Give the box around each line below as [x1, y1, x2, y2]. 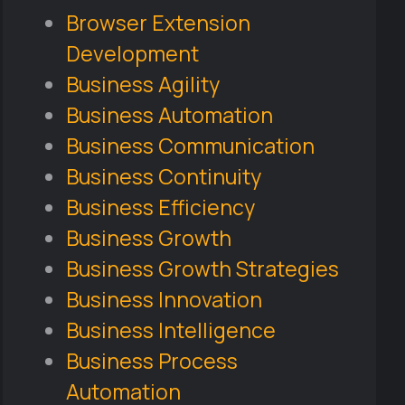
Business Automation [65, 100, 273, 129]
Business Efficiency [65, 193, 255, 221]
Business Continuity [65, 162, 261, 191]
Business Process [65, 346, 238, 375]
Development [65, 39, 199, 68]
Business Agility [65, 70, 220, 99]
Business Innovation [65, 285, 262, 314]
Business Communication [65, 131, 315, 160]
